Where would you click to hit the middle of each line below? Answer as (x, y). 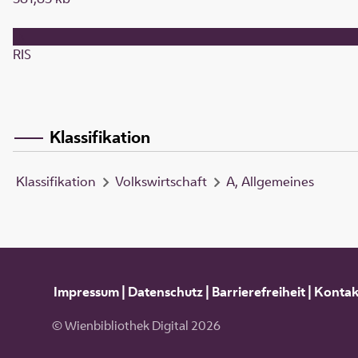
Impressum (86, 291)
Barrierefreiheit (258, 291)
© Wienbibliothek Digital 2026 (136, 326)
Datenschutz (165, 291)
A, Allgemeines (270, 182)
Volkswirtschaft (161, 182)
